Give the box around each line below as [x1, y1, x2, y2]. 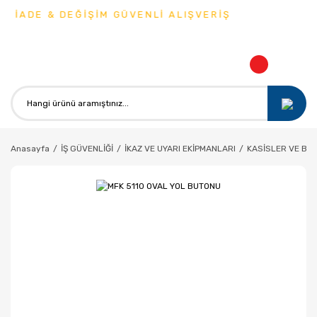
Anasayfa [11, 144, 50, 154]
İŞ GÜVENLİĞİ [61, 144, 113, 154]
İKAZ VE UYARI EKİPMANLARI [125, 144, 236, 154]
